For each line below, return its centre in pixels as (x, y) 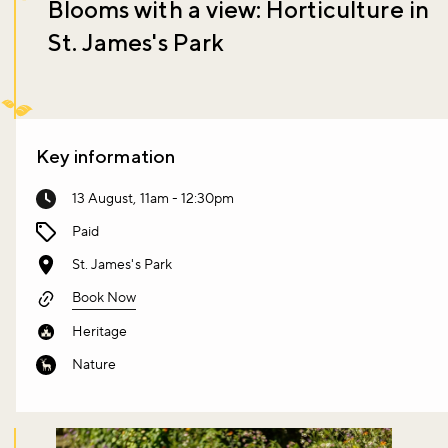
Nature (94, 364)
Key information (105, 155)
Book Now (104, 297)
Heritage (100, 331)
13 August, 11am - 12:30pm (153, 198)
